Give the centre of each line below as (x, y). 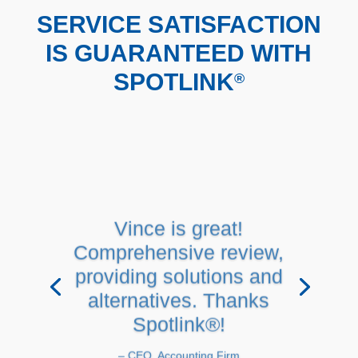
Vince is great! (179, 223)
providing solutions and (179, 270)
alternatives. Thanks (179, 294)
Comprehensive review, (179, 247)
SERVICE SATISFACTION (179, 24)
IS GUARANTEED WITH (179, 53)
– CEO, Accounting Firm (179, 350)
